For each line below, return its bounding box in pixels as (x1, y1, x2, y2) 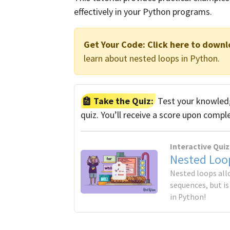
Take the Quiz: (91, 95, 154, 107)
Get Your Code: (84, 39, 145, 50)
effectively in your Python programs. (74, 6, 212, 17)
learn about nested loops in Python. (84, 52, 220, 64)
